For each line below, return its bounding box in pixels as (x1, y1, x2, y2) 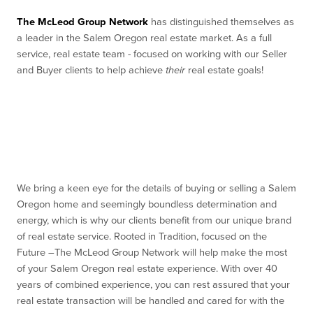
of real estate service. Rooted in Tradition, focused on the (17, 231, 267, 243)
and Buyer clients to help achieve (17, 64, 166, 77)
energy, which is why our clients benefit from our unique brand (17, 214, 291, 227)
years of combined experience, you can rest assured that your (17, 279, 290, 291)
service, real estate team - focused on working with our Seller (17, 48, 287, 61)
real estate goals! (185, 64, 263, 77)
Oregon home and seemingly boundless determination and (17, 198, 277, 211)
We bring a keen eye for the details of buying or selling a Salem (17, 182, 296, 195)
